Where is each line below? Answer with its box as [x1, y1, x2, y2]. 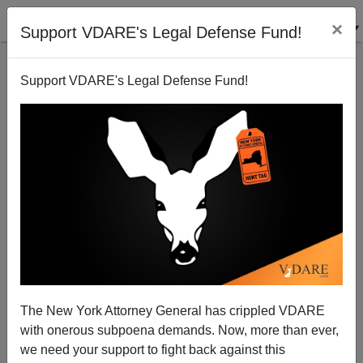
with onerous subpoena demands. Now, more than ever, [20, 322, 339, 337]
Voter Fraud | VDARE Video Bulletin [92, 223, 271, 236]
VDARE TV [145, 334, 218, 351]
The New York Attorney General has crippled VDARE [20, 303, 325, 318]
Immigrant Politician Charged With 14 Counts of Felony [42, 207, 321, 220]
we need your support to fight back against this [20, 342, 285, 357]
